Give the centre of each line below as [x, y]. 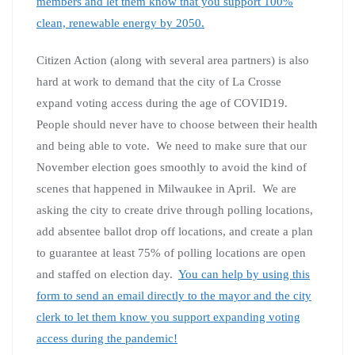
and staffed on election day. [107, 274]
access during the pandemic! [107, 338]
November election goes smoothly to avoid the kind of [172, 167]
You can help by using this [244, 274]
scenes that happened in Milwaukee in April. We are [166, 188]
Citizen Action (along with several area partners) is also [173, 60]
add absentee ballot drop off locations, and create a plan [175, 231]
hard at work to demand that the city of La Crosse [159, 81]
